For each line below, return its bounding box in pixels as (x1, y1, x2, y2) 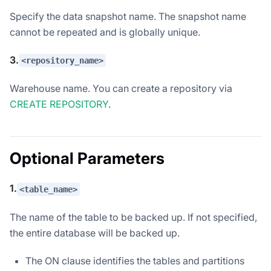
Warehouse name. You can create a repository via (10, 82, 232, 95)
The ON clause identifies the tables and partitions (25, 255, 244, 267)
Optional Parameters (10, 149, 165, 168)
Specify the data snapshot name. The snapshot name (10, 10, 246, 22)
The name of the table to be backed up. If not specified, (10, 211, 257, 224)
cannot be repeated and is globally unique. (10, 25, 200, 38)
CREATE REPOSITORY (10, 98, 108, 111)
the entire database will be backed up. (10, 227, 180, 240)
